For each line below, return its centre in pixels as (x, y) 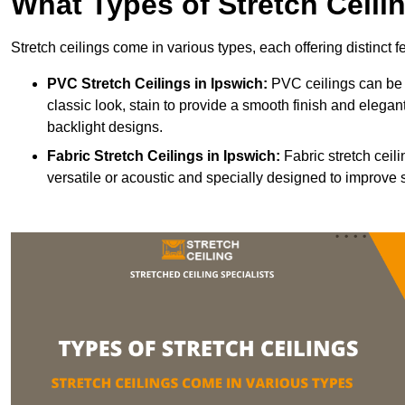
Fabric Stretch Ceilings (125, 156)
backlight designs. (105, 127)
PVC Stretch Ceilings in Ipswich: (157, 84)
